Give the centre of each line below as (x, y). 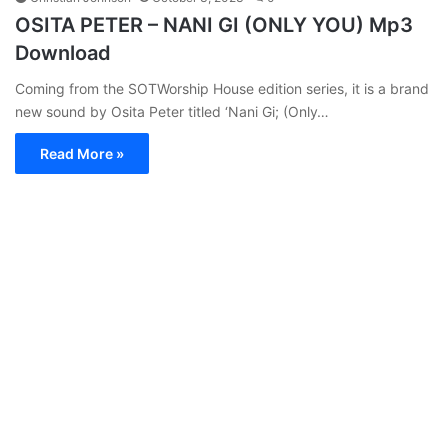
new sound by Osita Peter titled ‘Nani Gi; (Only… (172, 111)
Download (63, 52)
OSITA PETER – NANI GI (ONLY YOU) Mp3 (214, 24)
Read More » (82, 153)
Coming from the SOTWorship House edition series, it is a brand (222, 88)
